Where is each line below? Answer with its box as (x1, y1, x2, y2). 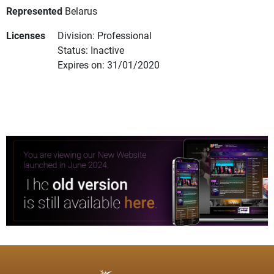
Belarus (65, 4, 97, 18)
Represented (6, 4, 62, 18)
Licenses (6, 29, 45, 42)
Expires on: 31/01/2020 (57, 58, 160, 72)
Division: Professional (57, 29, 152, 42)
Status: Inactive (57, 43, 124, 57)
